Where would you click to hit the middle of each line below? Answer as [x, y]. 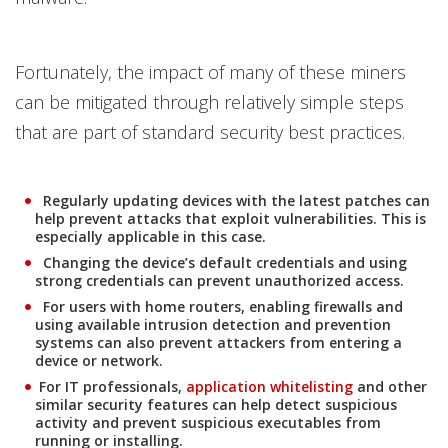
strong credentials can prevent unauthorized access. [219, 281]
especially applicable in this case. [150, 237]
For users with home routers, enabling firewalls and [219, 307]
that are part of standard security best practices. [210, 132]
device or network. [99, 361]
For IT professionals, [110, 387]
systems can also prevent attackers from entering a [218, 343]
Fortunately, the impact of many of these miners [210, 72]
